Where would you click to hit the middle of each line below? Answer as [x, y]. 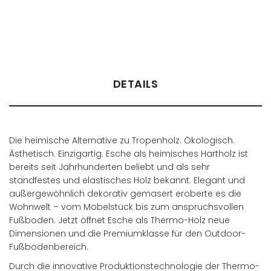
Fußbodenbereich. [49, 247]
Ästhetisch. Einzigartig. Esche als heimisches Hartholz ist [129, 154]
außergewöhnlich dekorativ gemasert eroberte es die [125, 194]
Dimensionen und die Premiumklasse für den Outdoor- [127, 234]
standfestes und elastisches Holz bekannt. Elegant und [127, 181]
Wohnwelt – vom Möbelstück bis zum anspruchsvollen [126, 207]
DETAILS [135, 84]
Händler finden [46, 18]
